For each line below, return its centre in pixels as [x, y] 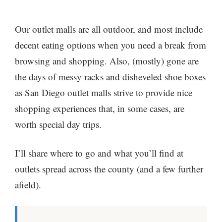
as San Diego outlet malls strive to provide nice [104, 92]
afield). [28, 185]
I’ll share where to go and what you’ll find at [99, 153]
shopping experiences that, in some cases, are [100, 108]
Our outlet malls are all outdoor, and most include [109, 29]
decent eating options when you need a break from [111, 45]
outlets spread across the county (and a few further [109, 169]
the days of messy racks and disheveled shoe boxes [110, 76]
